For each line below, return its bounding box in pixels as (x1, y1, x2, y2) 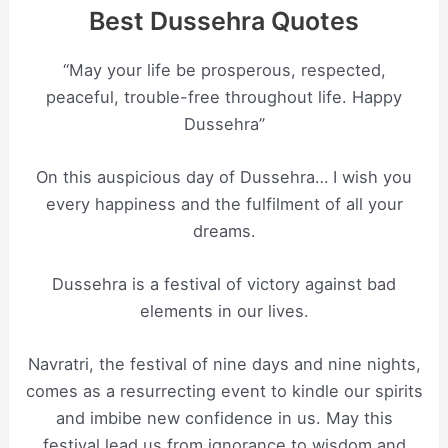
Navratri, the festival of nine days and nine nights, (27, 354, 421, 375)
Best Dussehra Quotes (89, 5, 359, 36)
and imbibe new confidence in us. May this (55, 408, 393, 429)
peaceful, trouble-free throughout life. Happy (46, 86, 402, 107)
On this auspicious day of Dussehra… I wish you (36, 166, 412, 187)
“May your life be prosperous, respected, (62, 59, 386, 80)
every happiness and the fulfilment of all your (45, 193, 403, 214)
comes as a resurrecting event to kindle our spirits (25, 381, 423, 402)
